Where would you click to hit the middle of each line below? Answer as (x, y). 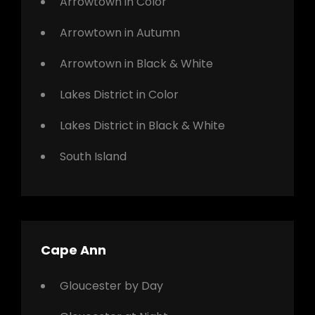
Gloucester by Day (111, 285)
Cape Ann (73, 250)
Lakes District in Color (119, 94)
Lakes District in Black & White (142, 125)
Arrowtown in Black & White (136, 63)
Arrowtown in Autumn (120, 32)
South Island (93, 156)
